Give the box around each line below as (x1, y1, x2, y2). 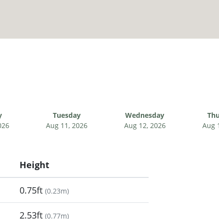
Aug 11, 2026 (45, 120, 88, 130)
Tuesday (52, 110, 81, 120)
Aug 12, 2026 (124, 120, 166, 130)
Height (20, 158, 49, 171)
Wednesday (125, 110, 164, 120)
